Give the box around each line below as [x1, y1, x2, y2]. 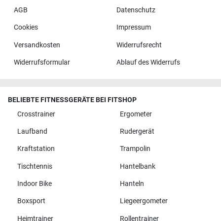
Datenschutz [116, 6, 155, 15]
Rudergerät [119, 127, 154, 136]
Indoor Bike [17, 180, 52, 188]
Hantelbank [119, 162, 155, 171]
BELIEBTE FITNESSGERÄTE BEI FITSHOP [8, 96, 137, 105]
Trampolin [119, 145, 150, 153]
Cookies [13, 23, 38, 32]
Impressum [116, 23, 151, 32]
